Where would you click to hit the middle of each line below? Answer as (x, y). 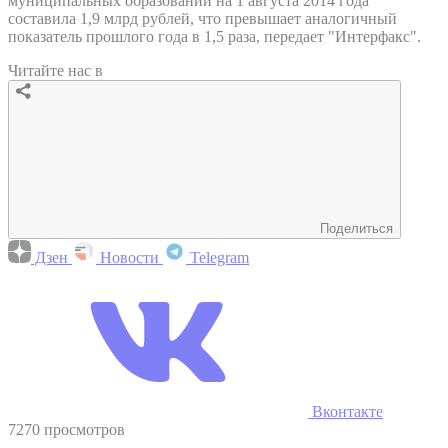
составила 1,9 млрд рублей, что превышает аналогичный (202, 18)
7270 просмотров (66, 429)
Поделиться (356, 228)
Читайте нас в (55, 70)
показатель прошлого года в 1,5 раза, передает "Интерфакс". (214, 36)
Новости (129, 257)
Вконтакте (345, 411)
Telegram (217, 257)
